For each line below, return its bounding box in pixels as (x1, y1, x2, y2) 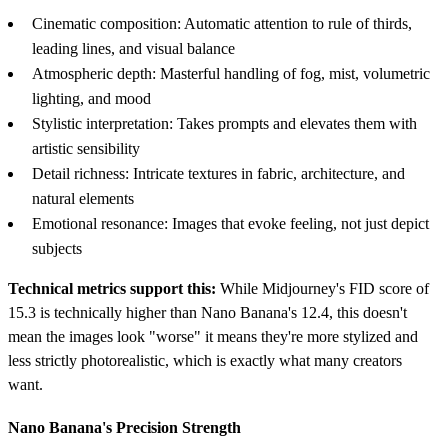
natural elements (32, 190, 134, 208)
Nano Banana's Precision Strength (8, 419, 241, 437)
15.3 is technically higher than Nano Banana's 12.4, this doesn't (8, 304, 407, 322)
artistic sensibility (32, 140, 140, 158)
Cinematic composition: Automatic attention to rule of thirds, (32, 15, 412, 33)
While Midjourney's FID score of (216, 280, 429, 298)
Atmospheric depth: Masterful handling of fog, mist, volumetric (32, 65, 430, 83)
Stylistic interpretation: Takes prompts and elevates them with (32, 115, 417, 133)
